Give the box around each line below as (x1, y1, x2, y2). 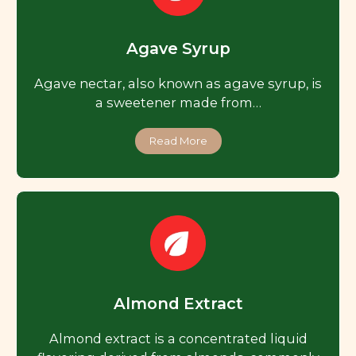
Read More (149, 134, 207, 148)
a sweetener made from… (95, 95, 261, 111)
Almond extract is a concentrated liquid (48, 331, 308, 347)
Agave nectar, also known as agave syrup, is (34, 75, 322, 92)
